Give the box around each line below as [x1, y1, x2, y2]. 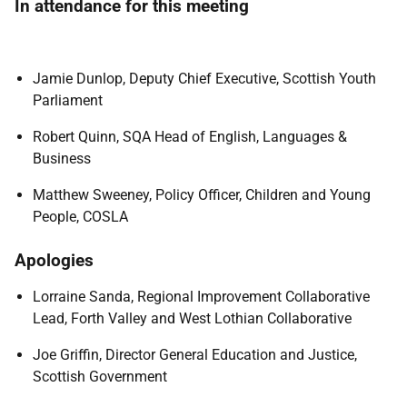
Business [33, 150, 91, 167]
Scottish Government [33, 368, 167, 385]
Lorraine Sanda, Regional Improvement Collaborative [33, 288, 370, 305]
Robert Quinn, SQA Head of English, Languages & [33, 128, 347, 145]
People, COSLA [33, 208, 128, 225]
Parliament [33, 92, 103, 109]
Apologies [15, 250, 94, 271]
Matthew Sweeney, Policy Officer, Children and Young [33, 186, 371, 203]
